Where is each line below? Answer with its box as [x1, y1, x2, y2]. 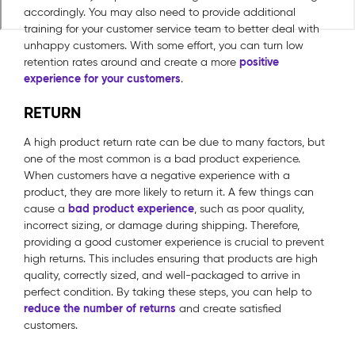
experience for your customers [24, 71, 181, 86]
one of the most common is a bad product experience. [24, 151, 300, 166]
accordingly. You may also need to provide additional [24, 5, 296, 19]
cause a [24, 201, 68, 216]
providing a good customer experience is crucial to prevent [24, 235, 324, 249]
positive [239, 54, 279, 69]
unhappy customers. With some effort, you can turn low [24, 38, 303, 52]
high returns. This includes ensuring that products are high [24, 251, 318, 265]
